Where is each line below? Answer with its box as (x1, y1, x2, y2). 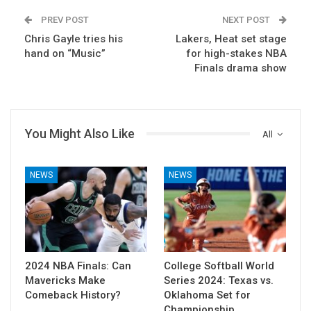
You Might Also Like (25, 126, 135, 141)
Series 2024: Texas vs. (164, 274, 274, 287)
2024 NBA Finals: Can (25, 259, 131, 272)
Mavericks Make (25, 274, 106, 287)
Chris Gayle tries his (24, 32, 123, 45)
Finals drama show (194, 61, 287, 74)
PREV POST (39, 14, 89, 25)
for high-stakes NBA (186, 47, 287, 60)
